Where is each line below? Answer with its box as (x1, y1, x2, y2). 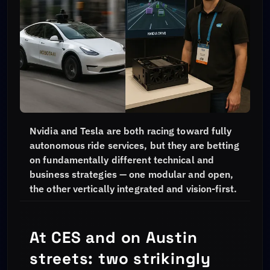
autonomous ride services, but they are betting (30, 139, 239, 151)
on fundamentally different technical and (30, 153, 215, 166)
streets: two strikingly (30, 248, 211, 269)
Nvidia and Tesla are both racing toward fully (30, 124, 232, 137)
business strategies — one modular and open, (30, 168, 234, 180)
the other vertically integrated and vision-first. (30, 182, 237, 195)
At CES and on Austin (30, 227, 198, 248)
